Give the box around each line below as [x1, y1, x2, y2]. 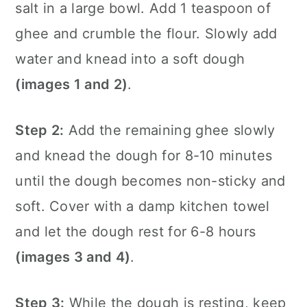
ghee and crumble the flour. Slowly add [15, 25, 278, 42]
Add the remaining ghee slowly [64, 121, 275, 138]
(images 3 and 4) [15, 248, 131, 265]
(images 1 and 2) [15, 75, 128, 93]
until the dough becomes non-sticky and [15, 172, 286, 189]
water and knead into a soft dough [15, 50, 245, 67]
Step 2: [15, 121, 64, 138]
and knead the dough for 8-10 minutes [15, 147, 273, 164]
